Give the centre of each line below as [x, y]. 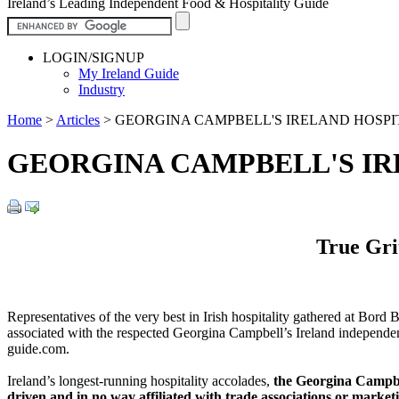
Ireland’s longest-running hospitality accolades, [140, 380]
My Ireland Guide [129, 73]
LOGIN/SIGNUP [94, 57]
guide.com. [38, 348]
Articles [78, 119]
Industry [102, 89]
